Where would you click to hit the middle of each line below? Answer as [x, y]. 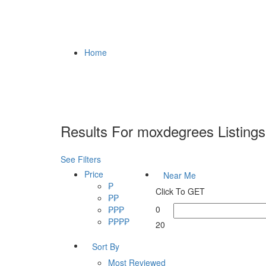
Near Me [180, 175]
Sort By [106, 246]
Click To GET [180, 191]
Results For [99, 131]
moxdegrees [175, 131]
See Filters [81, 159]
